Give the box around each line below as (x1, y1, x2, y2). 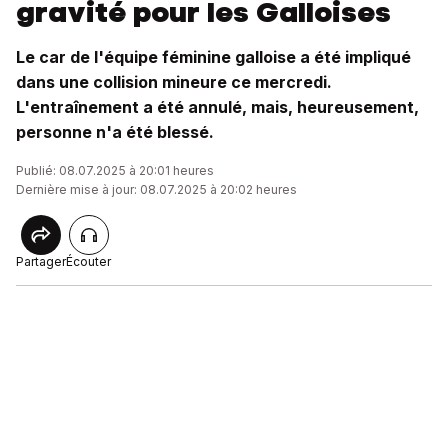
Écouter (66, 254, 111, 269)
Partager (16, 254, 66, 269)
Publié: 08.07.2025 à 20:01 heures (16, 163, 214, 178)
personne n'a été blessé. (16, 122, 214, 142)
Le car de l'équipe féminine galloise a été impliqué (16, 47, 411, 67)
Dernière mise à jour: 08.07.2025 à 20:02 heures (16, 182, 297, 197)
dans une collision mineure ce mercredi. (16, 72, 332, 92)
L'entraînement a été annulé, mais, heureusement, (16, 97, 419, 117)
